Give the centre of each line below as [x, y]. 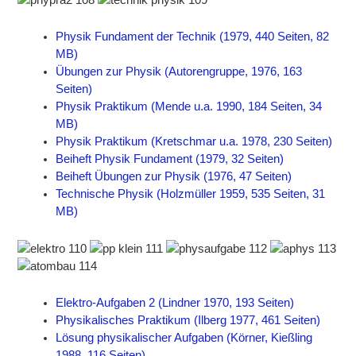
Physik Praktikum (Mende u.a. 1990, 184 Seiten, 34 [189, 107]
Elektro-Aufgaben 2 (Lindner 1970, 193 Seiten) [175, 303]
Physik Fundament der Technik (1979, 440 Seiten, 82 [193, 37]
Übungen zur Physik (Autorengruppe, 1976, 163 [179, 72]
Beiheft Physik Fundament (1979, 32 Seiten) [170, 159]
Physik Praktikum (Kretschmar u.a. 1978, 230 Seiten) [194, 142]
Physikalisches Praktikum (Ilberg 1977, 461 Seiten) [188, 321]
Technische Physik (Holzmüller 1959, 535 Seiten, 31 [191, 194]
